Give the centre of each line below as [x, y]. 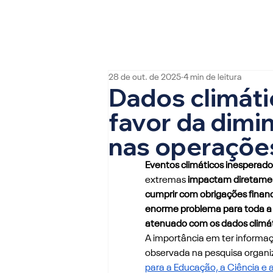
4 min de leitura [212, 78]
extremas [165, 180]
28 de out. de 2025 [144, 78]
